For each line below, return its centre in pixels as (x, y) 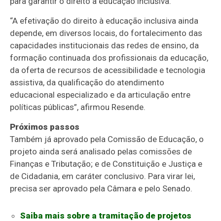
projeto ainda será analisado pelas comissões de (101, 151)
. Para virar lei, (170, 176)
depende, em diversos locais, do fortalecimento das (106, 33)
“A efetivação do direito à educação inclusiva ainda (104, 20)
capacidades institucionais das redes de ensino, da (105, 45)
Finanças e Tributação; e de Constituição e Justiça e (106, 164)
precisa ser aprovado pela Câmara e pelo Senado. (101, 188)
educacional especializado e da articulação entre (100, 94)
